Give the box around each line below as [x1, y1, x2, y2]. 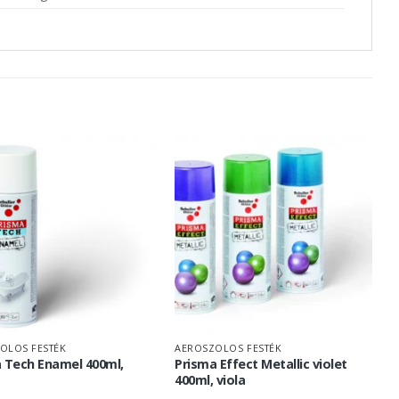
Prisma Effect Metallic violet [175, 355, 347, 373]
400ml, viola [175, 371, 246, 389]
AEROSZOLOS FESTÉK [175, 341, 282, 355]
